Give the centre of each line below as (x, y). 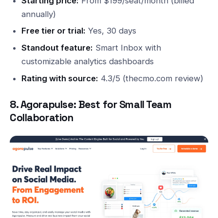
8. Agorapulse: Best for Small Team (91, 105)
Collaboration (42, 118)
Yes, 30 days (111, 31)
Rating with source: (60, 78)
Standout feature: (57, 48)
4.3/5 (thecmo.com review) (151, 78)
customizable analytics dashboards (87, 62)
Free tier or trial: (53, 31)
